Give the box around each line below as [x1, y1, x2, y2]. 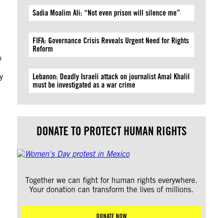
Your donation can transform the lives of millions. [29, 185, 194, 194]
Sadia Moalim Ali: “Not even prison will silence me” [33, 8, 181, 18]
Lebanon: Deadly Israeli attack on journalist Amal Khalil [33, 72, 190, 81]
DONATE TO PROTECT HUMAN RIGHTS [36, 124, 187, 138]
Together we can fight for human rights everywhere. [25, 176, 198, 185]
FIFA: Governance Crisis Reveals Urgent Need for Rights [33, 36, 189, 45]
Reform [33, 44, 54, 54]
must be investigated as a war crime [33, 80, 136, 90]
